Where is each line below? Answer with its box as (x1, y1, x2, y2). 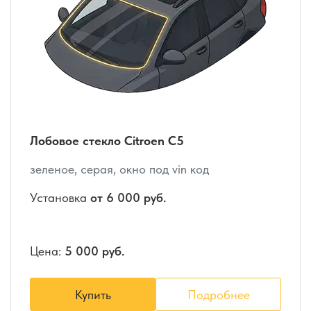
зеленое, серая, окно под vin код (30, 162, 209, 177)
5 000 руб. (65, 244, 124, 259)
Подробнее (187, 287, 250, 302)
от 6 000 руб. (90, 190, 166, 205)
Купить (74, 287, 111, 302)
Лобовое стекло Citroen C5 (30, 133, 184, 149)
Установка (30, 190, 90, 205)
